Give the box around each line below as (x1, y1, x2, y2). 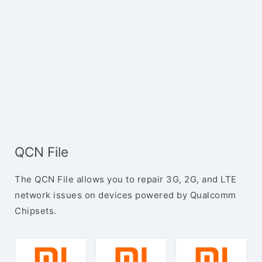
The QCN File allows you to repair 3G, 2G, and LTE (15, 174, 237, 185)
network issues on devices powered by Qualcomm (15, 189, 236, 201)
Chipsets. (15, 205, 57, 216)
